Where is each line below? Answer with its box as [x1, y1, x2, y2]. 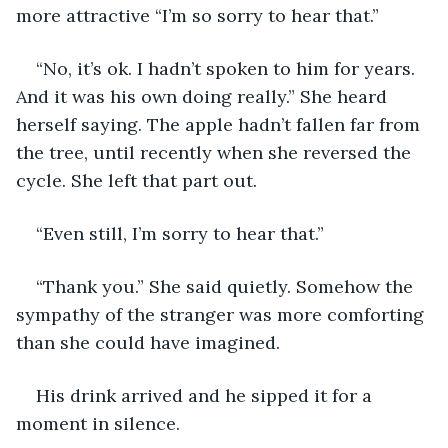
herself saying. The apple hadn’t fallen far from [16, 112, 425, 136]
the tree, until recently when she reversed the [16, 140, 416, 164]
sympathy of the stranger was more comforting [16, 302, 429, 326]
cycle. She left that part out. [16, 168, 262, 192]
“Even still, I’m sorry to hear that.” [36, 221, 334, 245]
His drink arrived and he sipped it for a [36, 383, 377, 407]
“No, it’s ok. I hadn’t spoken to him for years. [36, 56, 420, 80]
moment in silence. [16, 411, 190, 435]
